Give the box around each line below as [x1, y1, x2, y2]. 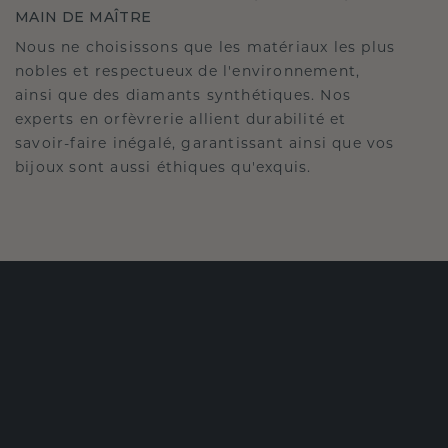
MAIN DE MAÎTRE [15, 8, 152, 26]
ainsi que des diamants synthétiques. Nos [15, 89, 352, 104]
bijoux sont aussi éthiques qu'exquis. [15, 161, 312, 176]
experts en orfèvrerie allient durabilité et [15, 113, 347, 128]
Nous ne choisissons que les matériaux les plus [15, 41, 396, 56]
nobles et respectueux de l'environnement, [15, 65, 361, 80]
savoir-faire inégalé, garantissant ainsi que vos [15, 137, 395, 152]
